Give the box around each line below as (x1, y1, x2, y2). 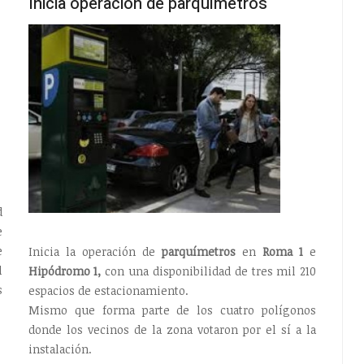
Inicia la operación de (28, 243, 155, 259)
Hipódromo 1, (28, 262, 102, 279)
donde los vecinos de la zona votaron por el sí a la (28, 321, 317, 337)
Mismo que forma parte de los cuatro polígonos (28, 301, 317, 318)
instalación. (28, 340, 92, 357)
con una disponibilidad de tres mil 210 (101, 262, 317, 279)
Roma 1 (256, 243, 304, 259)
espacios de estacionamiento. (28, 282, 188, 298)
